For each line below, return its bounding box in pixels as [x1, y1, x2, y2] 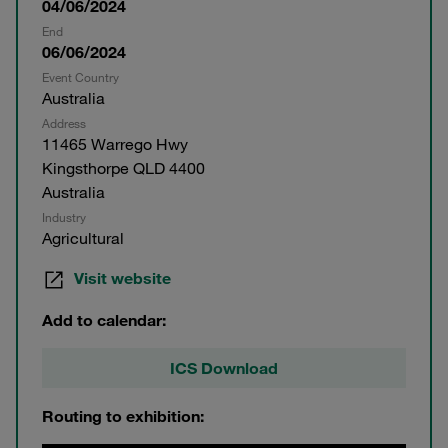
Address [42, 115, 86, 132]
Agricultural [42, 228, 124, 249]
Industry [42, 209, 86, 226]
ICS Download [170, 358, 278, 379]
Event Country [42, 69, 119, 86]
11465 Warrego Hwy [42, 134, 188, 155]
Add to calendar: [42, 310, 166, 331]
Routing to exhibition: [42, 406, 204, 427]
